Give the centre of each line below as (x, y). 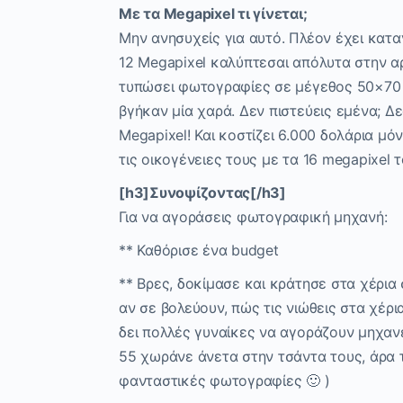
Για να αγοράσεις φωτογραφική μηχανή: (253, 217)
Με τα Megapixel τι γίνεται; (213, 14)
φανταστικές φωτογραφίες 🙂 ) (224, 381)
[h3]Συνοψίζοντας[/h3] (202, 193)
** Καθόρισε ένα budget (199, 251)
